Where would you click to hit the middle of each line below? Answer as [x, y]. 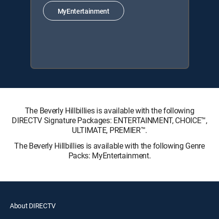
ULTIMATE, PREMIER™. [109, 130]
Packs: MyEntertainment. [109, 155]
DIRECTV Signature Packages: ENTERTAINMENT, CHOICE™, [109, 120]
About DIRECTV [33, 206]
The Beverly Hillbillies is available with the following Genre [109, 146]
